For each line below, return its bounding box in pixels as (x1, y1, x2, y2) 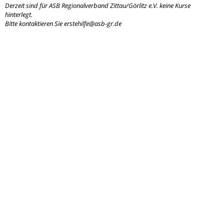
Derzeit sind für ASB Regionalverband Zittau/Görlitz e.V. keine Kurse (5, 1, 190, 10)
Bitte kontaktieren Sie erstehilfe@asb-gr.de (5, 19, 121, 28)
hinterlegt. (5, 10, 32, 19)
